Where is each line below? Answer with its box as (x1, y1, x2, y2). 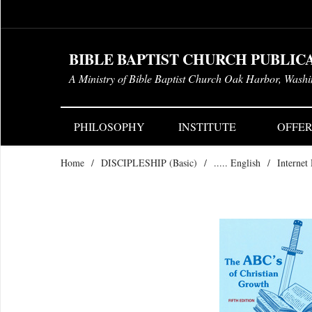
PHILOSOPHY (74, 119, 146, 134)
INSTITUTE (178, 119, 237, 134)
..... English (214, 156, 260, 169)
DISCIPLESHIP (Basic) (101, 156, 197, 169)
